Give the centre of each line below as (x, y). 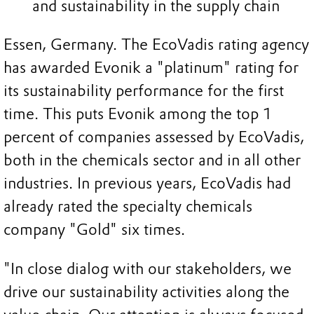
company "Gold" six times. (94, 230)
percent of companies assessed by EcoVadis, (154, 137)
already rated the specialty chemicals (128, 207)
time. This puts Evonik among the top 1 (138, 114)
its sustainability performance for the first (144, 91)
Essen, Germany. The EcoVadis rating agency (156, 45)
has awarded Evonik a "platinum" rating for (151, 68)
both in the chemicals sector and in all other (152, 161)
